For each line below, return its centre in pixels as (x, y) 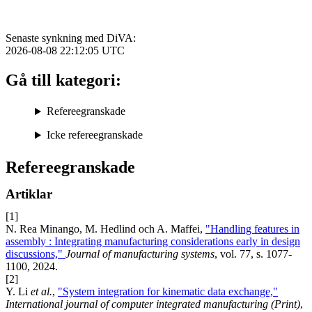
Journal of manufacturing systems (140, 254)
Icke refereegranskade (94, 135)
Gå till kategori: (63, 80)
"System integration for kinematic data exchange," (168, 292)
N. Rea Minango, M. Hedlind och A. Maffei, (106, 229)
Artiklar (29, 194)
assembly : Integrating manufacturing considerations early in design (153, 242)
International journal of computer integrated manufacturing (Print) (153, 304)
